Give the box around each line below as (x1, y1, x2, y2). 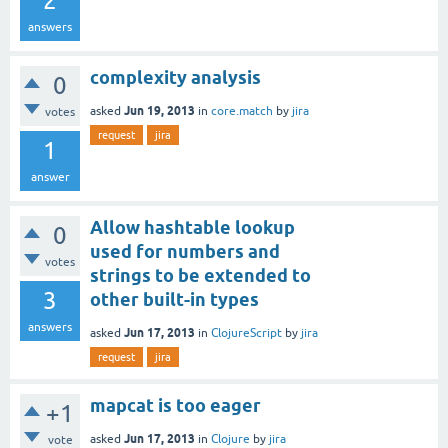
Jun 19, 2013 (124, 102, 195, 118)
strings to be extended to (90, 264, 311, 286)
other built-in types (90, 288, 259, 310)
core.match (211, 103, 273, 118)
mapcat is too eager (90, 394, 261, 416)
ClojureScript (211, 325, 282, 340)
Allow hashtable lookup (90, 216, 295, 238)
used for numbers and (90, 240, 280, 262)
